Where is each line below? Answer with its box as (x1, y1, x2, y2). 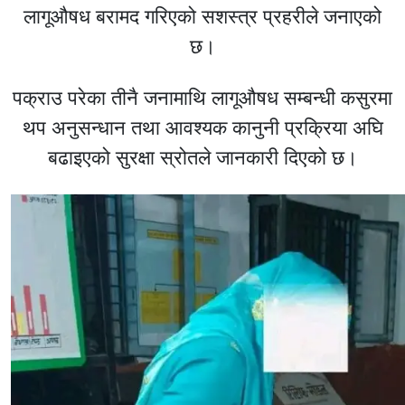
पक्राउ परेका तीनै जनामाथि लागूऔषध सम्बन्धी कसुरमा (13, 86, 392, 109)
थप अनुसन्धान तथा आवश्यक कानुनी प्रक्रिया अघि (22, 116, 383, 139)
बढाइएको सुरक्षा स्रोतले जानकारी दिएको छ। (47, 146, 358, 169)
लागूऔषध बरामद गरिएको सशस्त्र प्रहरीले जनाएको (24, 5, 381, 28)
